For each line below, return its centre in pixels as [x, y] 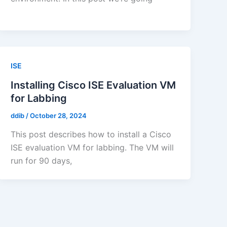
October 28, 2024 [59, 115]
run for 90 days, [42, 161]
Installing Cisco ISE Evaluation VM [93, 85]
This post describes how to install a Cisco [91, 135]
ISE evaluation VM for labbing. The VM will [92, 148]
